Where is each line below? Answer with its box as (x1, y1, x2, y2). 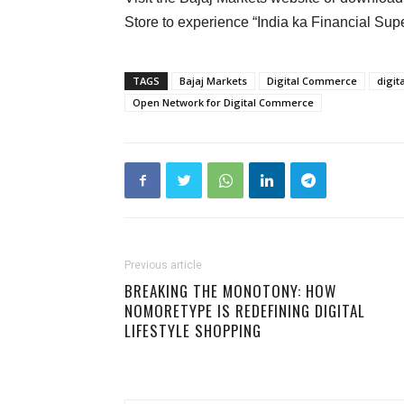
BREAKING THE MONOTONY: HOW (124, 280, 336, 302)
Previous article (124, 259, 202, 271)
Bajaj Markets (179, 74, 247, 87)
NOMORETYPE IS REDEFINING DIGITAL (124, 299, 365, 322)
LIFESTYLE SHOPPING (124, 319, 262, 342)
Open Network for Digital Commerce (133, 96, 314, 109)
